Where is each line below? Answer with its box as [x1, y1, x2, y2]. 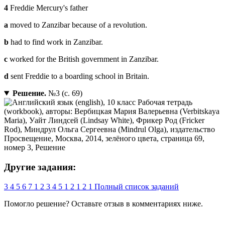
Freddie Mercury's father [8, 4, 88, 13]
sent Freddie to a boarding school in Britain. [9, 72, 149, 81]
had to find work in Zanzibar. [9, 38, 103, 47]
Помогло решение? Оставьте [4, 199, 104, 208]
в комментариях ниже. [124, 199, 203, 208]
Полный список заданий [94, 182, 179, 191]
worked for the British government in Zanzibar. [8, 55, 159, 64]
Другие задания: [4, 161, 76, 172]
